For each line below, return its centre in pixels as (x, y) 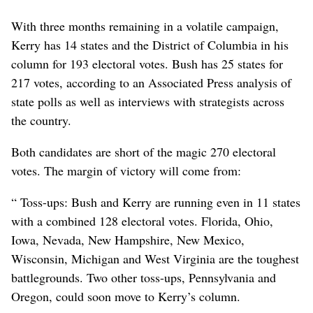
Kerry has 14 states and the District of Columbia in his (150, 44)
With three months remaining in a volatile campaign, (145, 26)
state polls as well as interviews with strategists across (148, 101)
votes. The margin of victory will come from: (126, 170)
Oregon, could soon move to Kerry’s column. (126, 296)
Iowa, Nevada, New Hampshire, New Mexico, (128, 239)
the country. (41, 120)
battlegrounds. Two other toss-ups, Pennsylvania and (144, 277)
